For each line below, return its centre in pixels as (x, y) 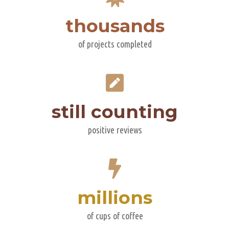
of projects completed (115, 44)
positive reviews (115, 130)
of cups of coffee (115, 216)
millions (115, 198)
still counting (115, 112)
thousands (115, 26)
